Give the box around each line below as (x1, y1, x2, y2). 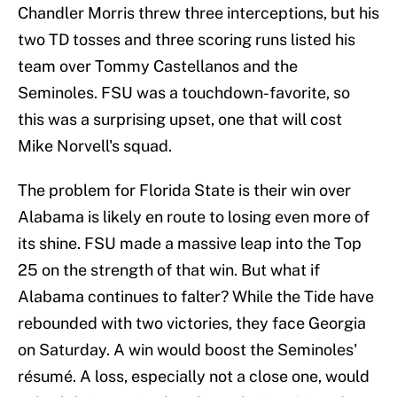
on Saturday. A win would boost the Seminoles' (18, 340, 357, 360)
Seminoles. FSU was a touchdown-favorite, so (18, 83, 350, 103)
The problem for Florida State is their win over (18, 181, 351, 200)
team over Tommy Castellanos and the (18, 57, 298, 76)
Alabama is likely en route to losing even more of (18, 207, 370, 227)
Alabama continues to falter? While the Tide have (18, 287, 374, 307)
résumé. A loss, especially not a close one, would (18, 367, 370, 386)
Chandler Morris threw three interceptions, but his (18, 4, 379, 23)
